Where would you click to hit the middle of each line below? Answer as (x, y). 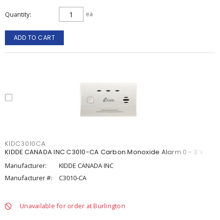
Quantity (17, 14)
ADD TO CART (34, 38)
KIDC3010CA (25, 144)
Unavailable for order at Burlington (72, 206)
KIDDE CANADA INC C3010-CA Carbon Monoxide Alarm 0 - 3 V (104, 152)
